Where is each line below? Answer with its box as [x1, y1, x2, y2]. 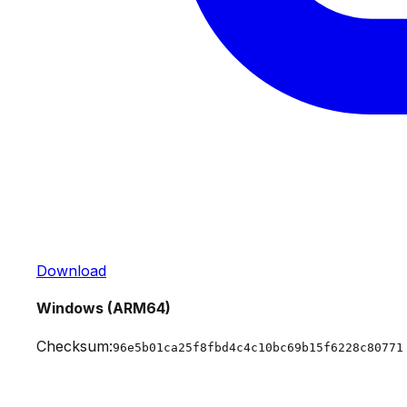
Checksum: [36, 336, 113, 355]
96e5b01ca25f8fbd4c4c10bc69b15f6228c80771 [113, 340, 403, 354]
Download [36, 262, 106, 281]
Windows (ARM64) [36, 299, 171, 318]
